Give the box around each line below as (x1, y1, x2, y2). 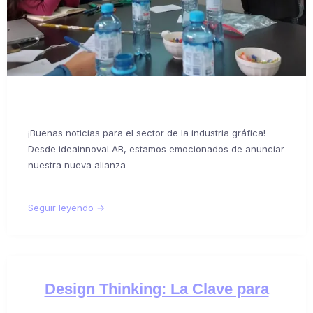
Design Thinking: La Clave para (44, 279, 269, 298)
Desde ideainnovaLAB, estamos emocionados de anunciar (28, 143, 284, 154)
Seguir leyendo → (28, 201, 105, 213)
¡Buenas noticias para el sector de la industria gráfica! (28, 126, 265, 138)
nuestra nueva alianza (28, 159, 126, 170)
